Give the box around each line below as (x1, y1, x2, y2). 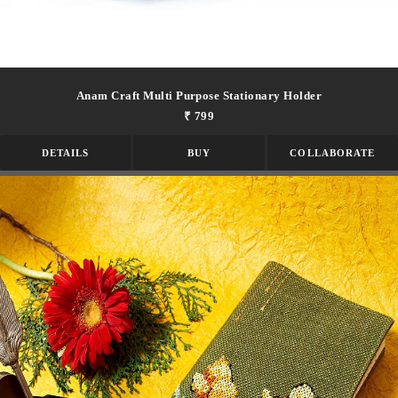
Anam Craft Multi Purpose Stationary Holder (76, 88, 322, 102)
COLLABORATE (290, 147, 376, 158)
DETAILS (41, 147, 90, 158)
